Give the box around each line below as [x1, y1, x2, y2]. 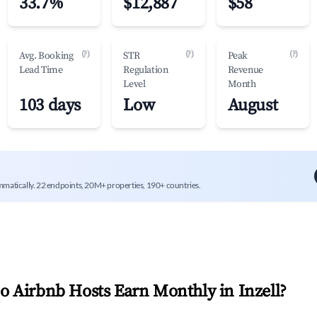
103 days [19, 95, 81, 116]
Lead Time [19, 64, 63, 76]
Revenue [227, 64, 263, 76]
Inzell [238, 281, 280, 302]
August [227, 95, 278, 116]
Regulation [123, 64, 168, 76]
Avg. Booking [19, 50, 74, 62]
